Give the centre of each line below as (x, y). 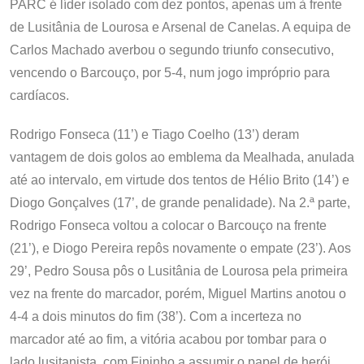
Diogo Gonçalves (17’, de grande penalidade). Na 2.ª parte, (180, 203)
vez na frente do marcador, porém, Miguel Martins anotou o (178, 294)
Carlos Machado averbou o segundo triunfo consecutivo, (172, 50)
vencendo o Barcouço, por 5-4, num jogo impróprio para (170, 73)
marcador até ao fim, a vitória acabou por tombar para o (168, 339)
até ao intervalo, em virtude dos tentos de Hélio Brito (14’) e (180, 180)
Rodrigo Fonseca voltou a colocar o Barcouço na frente (168, 225)
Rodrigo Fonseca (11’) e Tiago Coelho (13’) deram (154, 134)
